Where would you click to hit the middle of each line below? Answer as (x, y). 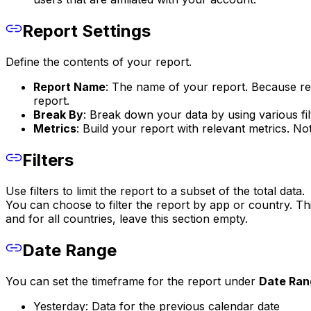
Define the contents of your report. (99, 62)
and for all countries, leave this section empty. (127, 219)
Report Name (69, 87)
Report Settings (86, 31)
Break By (58, 115)
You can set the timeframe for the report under (132, 281)
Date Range (69, 250)
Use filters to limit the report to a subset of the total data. (155, 191)
